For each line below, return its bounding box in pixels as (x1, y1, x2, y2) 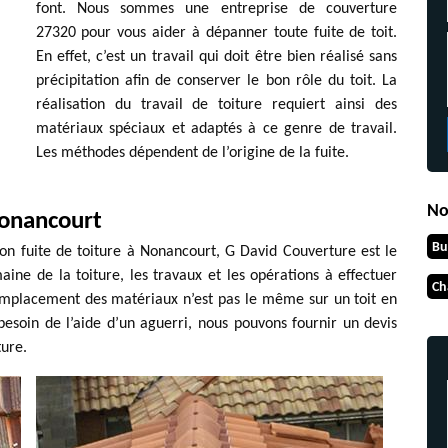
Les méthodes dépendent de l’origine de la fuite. (35, 144, 349, 161)
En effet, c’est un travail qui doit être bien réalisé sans (35, 48, 398, 65)
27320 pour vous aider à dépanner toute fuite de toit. (35, 24, 398, 41)
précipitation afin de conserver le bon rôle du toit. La (35, 72, 398, 89)
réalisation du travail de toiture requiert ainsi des (35, 96, 398, 113)
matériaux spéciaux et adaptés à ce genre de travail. (35, 120, 398, 137)
